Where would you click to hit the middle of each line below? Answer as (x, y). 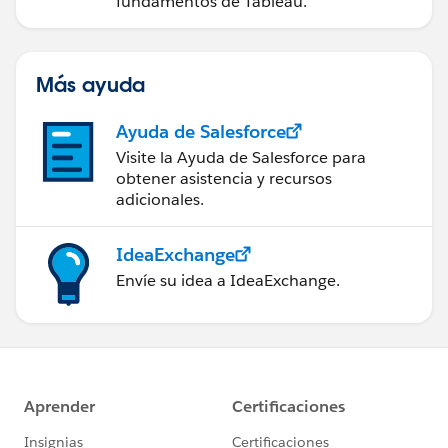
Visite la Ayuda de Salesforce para (241, 157)
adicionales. (160, 199)
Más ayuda (90, 83)
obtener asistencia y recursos (224, 178)
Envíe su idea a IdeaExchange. (228, 280)
